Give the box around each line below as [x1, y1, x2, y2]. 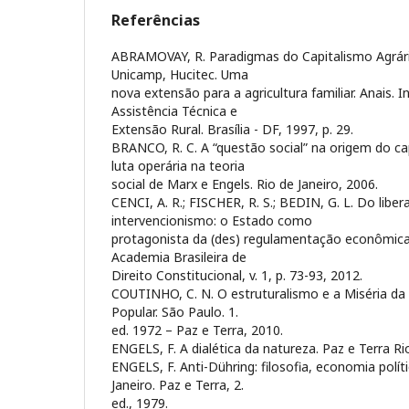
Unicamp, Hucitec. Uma [111, 65, 248, 83]
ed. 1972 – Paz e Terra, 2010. [111, 320, 283, 339]
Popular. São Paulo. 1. [111, 302, 238, 320]
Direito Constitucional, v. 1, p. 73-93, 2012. [111, 266, 362, 284]
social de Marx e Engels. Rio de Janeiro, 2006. [111, 174, 378, 193]
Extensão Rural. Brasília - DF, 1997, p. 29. [111, 120, 353, 138]
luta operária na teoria [111, 156, 245, 174]
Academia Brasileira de [111, 247, 246, 266]
